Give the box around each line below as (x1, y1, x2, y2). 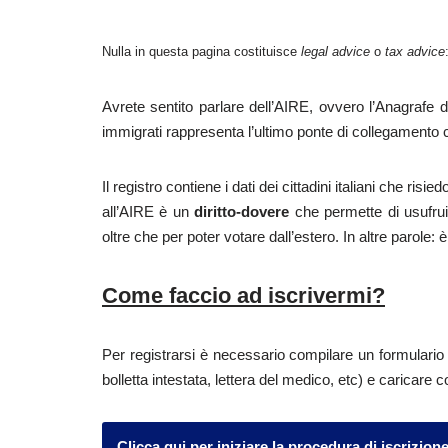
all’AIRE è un (102, 203, 195, 220)
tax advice (385, 44, 445, 59)
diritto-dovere (194, 203, 290, 220)
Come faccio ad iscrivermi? (102, 283, 385, 308)
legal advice (301, 44, 370, 59)
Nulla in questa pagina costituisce (102, 44, 301, 59)
